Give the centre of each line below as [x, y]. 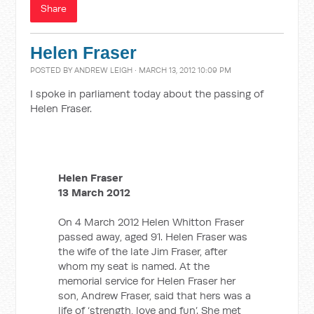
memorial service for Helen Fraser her [147, 281]
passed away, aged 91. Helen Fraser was [153, 237]
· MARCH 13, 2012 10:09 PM [182, 70]
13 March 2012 [95, 192]
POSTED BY [53, 70]
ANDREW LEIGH [104, 70]
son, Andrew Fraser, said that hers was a [155, 295]
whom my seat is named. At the [134, 266]
